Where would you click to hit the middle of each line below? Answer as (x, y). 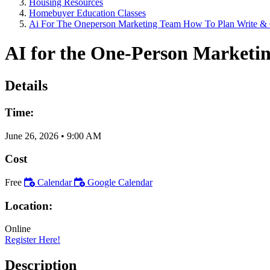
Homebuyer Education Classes (87, 13)
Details (26, 85)
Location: (29, 206)
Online (18, 229)
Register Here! (33, 240)
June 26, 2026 (32, 136)
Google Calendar (120, 182)
